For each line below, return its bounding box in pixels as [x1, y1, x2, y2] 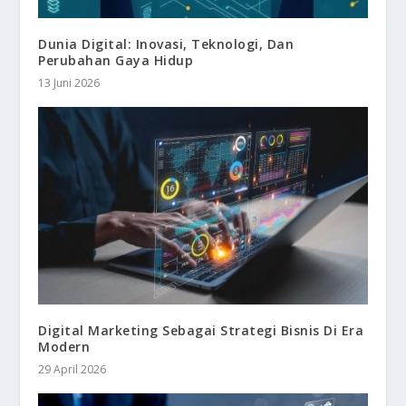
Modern [38, 337, 91, 355]
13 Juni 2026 [38, 74, 101, 91]
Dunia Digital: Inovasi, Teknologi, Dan [38, 34, 295, 53]
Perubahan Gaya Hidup [38, 51, 194, 69]
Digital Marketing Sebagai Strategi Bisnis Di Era [38, 321, 364, 339]
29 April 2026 [38, 361, 107, 377]
